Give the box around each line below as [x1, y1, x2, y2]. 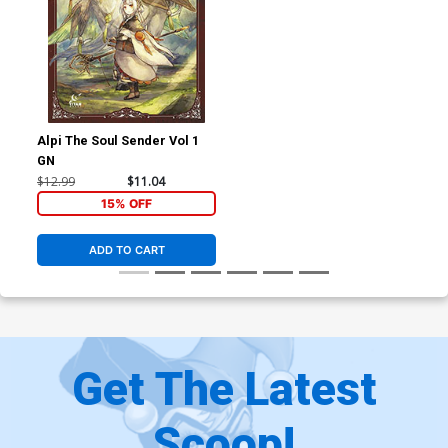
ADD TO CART [88, 243, 165, 258]
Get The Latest [71, 361, 377, 416]
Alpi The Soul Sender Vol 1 [37, 133, 200, 149]
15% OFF [101, 195, 153, 211]
